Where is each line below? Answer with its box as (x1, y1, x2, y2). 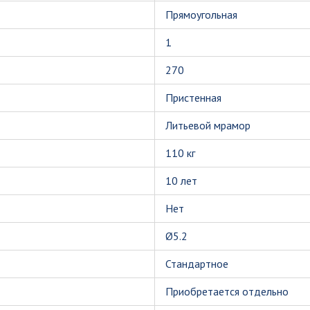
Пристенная (165, 90, 221, 104)
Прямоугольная (165, 7, 237, 21)
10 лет (165, 173, 197, 188)
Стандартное (165, 256, 228, 271)
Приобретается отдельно (165, 284, 289, 298)
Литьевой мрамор (165, 118, 250, 132)
